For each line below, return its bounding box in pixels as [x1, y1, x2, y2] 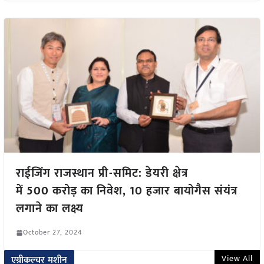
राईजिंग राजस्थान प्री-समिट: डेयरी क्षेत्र [15, 163, 189, 184]
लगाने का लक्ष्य [15, 199, 84, 219]
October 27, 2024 [22, 226, 82, 239]
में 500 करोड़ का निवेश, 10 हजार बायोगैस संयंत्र [15, 181, 238, 202]
